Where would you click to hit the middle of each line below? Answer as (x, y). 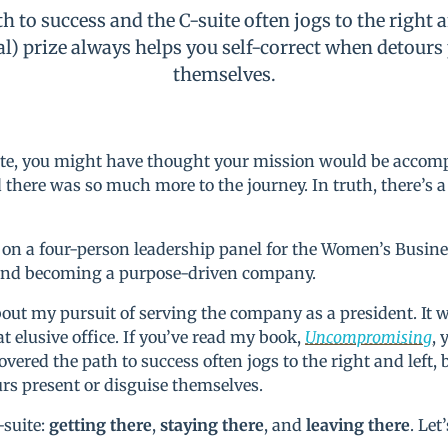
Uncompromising (369, 337)
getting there (101, 425)
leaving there (358, 425)
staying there (212, 425)
